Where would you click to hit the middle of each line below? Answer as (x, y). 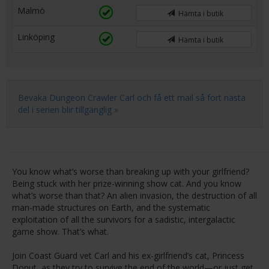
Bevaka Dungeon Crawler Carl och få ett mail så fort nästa (132, 98)
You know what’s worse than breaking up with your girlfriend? (131, 171)
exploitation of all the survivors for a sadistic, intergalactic (124, 219)
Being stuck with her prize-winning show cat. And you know (127, 183)
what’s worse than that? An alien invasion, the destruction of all (134, 195)
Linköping (36, 37)
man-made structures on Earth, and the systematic (111, 207)
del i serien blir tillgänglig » (68, 110)
